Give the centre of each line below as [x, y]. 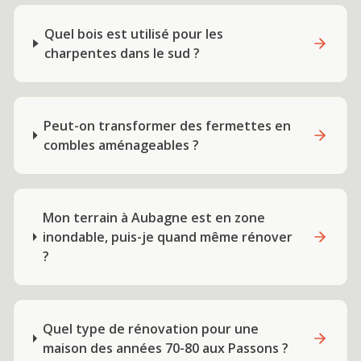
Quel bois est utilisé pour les [134, 34]
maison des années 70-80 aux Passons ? [166, 348]
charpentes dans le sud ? [122, 53]
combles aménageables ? [122, 145]
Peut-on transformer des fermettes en [168, 126]
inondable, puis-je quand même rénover [167, 237]
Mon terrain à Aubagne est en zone [154, 218]
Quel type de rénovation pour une [151, 329]
